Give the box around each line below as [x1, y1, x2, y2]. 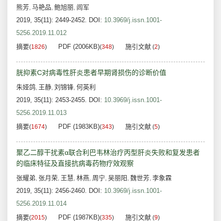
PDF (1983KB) [58, 123, 100, 131]
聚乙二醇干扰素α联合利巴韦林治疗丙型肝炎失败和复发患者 [16, 148, 200, 157]
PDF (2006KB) [58, 43, 100, 51]
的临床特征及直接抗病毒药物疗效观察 [16, 159, 134, 168]
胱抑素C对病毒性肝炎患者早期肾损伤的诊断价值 [16, 69, 166, 77]
